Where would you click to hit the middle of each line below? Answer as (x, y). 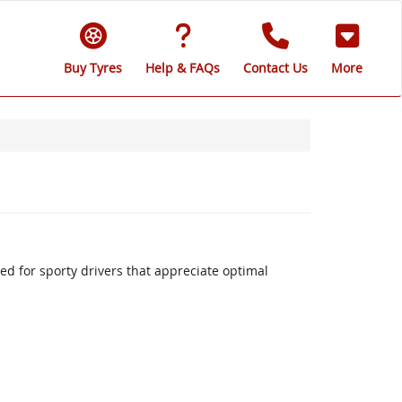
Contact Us (275, 67)
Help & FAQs (183, 67)
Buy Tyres (93, 67)
